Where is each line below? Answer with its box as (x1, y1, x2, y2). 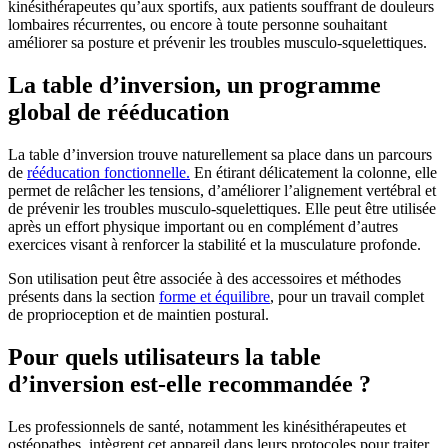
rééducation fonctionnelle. (27, 163, 190, 181)
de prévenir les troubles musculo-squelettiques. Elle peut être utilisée (8, 199, 436, 217)
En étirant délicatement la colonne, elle (190, 163, 437, 181)
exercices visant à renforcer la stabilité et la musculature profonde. (8, 235, 421, 253)
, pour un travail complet (270, 287, 424, 305)
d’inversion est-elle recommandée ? (8, 370, 371, 397)
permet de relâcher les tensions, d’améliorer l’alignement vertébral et (8, 181, 436, 199)
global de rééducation (8, 99, 229, 126)
